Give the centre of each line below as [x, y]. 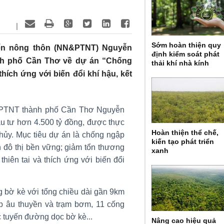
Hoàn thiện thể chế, [185, 133]
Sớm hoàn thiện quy [186, 45]
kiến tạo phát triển [183, 142]
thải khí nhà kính [180, 63]
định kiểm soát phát [186, 54]
